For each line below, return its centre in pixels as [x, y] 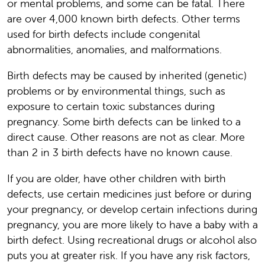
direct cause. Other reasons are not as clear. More [126, 137]
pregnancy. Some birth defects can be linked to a [124, 122]
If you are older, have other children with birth [117, 179]
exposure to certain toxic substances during [111, 106]
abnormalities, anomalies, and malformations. [114, 50]
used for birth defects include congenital [104, 34]
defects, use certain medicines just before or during [129, 194]
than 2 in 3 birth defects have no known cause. [120, 153]
